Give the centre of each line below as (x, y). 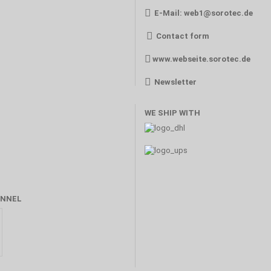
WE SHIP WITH (172, 113)
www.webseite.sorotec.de (201, 59)
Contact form (183, 36)
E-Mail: (169, 13)
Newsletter (175, 82)
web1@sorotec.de (218, 13)
